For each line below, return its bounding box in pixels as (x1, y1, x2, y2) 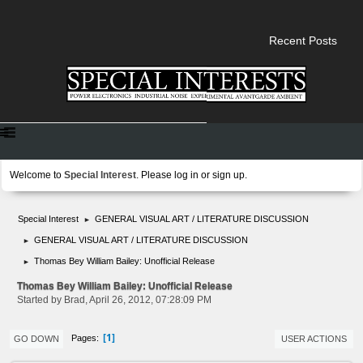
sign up (212, 169, 245, 181)
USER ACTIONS (281, 333, 347, 344)
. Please (136, 169, 174, 181)
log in (174, 169, 199, 181)
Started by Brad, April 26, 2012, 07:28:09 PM (17, 293, 211, 305)
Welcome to (10, 169, 64, 181)
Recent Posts (269, 34, 337, 48)
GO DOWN (14, 333, 59, 344)
